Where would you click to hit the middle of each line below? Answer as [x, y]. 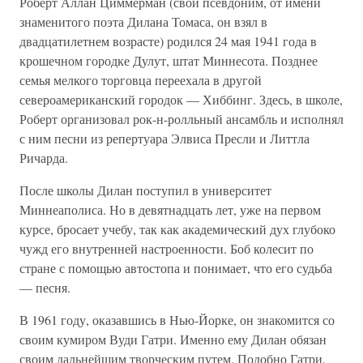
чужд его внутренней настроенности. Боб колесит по [167, 248]
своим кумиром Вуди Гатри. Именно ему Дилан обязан [173, 339]
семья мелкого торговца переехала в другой [141, 80]
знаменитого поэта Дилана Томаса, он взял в [143, 21]
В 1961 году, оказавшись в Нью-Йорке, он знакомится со [177, 320]
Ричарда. [44, 158]
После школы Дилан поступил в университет [145, 190]
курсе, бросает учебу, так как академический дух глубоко [177, 229]
